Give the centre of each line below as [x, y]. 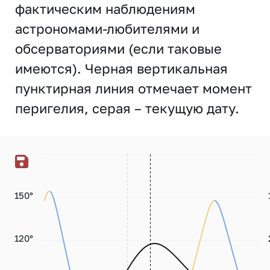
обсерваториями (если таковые [118, 49]
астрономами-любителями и [107, 29]
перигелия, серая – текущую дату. [127, 108]
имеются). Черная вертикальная [121, 68]
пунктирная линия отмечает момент [133, 88]
